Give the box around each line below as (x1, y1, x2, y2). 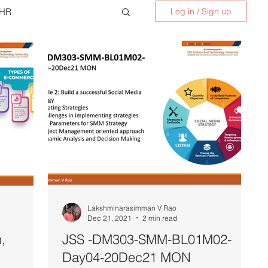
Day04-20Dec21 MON (62, 248, 191, 266)
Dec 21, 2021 (87, 213, 132, 223)
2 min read (142, 213, 177, 223)
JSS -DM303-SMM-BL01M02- (62, 230, 232, 248)
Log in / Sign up (170, 6, 232, 17)
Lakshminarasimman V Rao (87, 203, 176, 212)
